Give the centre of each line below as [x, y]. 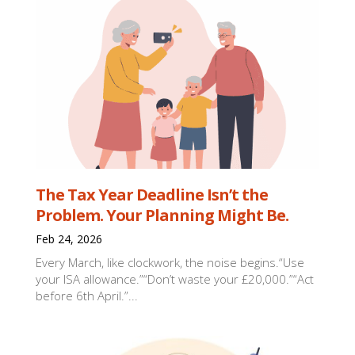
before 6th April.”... [87, 295]
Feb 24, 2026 [69, 239]
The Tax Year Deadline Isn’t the [152, 194]
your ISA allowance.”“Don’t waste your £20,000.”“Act [175, 279]
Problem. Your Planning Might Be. [162, 215]
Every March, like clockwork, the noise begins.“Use [170, 262]
